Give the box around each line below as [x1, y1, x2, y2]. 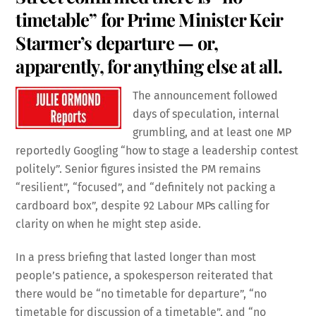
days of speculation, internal [133, 107, 280, 121]
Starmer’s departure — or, [16, 30, 219, 55]
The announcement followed [133, 89, 279, 103]
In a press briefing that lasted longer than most [16, 250, 257, 264]
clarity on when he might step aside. [16, 217, 202, 231]
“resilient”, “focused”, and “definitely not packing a [16, 181, 276, 195]
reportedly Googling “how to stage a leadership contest [16, 144, 299, 158]
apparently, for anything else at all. [16, 54, 282, 78]
